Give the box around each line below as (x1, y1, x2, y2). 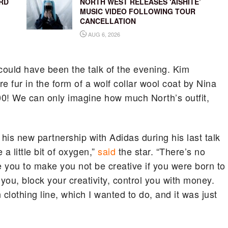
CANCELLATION (79, 15, 136, 26)
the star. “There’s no (116, 145, 206, 158)
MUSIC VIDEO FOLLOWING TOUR (79, 6, 195, 16)
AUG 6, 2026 (86, 30, 120, 38)
